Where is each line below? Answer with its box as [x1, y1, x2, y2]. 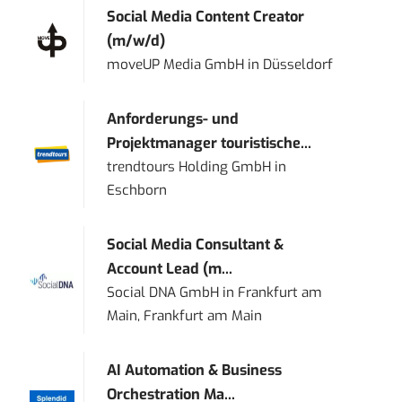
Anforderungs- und [107, 109, 240, 129]
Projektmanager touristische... [107, 134, 312, 153]
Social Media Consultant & [107, 235, 284, 255]
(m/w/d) [107, 31, 166, 51]
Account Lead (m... [107, 259, 233, 279]
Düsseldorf [263, 56, 334, 74]
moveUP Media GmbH [107, 56, 245, 74]
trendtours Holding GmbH [107, 158, 272, 177]
